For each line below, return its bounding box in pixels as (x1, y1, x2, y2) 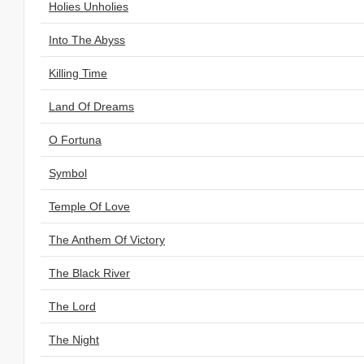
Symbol (49, 167, 87, 180)
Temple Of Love (49, 200, 130, 213)
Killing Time (49, 67, 107, 80)
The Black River (49, 266, 130, 279)
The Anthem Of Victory (49, 233, 165, 246)
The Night (49, 333, 99, 346)
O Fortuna (49, 133, 102, 146)
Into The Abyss (49, 33, 125, 46)
